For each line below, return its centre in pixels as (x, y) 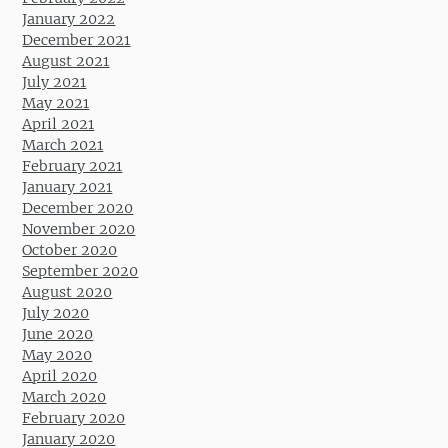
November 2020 (79, 229)
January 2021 (67, 187)
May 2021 (56, 103)
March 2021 (63, 145)
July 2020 (56, 313)
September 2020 (80, 271)
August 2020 (67, 292)
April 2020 (60, 376)
